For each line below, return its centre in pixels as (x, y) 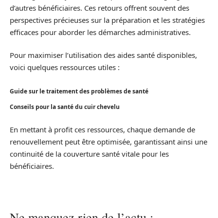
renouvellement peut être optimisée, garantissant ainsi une (109, 141)
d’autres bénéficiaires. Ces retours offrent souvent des (100, 8)
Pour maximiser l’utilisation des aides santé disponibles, (103, 55)
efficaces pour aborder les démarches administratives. (100, 32)
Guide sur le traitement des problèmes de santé (79, 91)
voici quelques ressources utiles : (65, 67)
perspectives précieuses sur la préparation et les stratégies (107, 20)
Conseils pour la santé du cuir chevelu (65, 107)
